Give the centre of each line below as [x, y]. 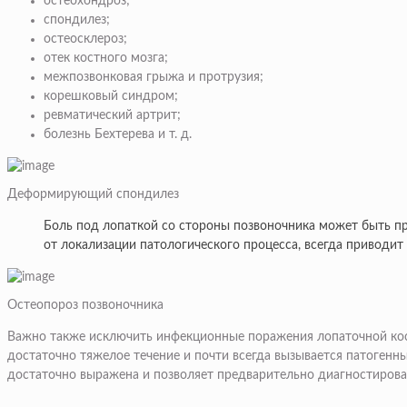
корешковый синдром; [111, 97]
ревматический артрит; [112, 116]
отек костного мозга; [106, 59]
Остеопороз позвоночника [85, 306]
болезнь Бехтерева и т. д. [118, 135]
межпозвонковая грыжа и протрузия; [154, 78]
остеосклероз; [85, 40]
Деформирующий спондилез [93, 195]
